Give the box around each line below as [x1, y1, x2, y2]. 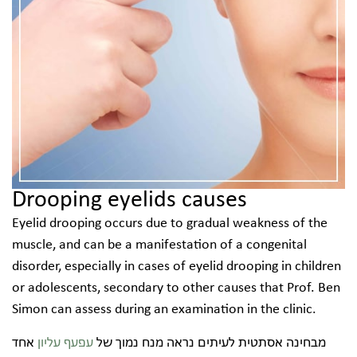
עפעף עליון [37, 335, 93, 351]
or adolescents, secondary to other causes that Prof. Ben [12, 280, 340, 296]
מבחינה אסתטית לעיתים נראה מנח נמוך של [93, 335, 326, 351]
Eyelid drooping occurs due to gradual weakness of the [12, 216, 328, 232]
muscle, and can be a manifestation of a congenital [12, 237, 307, 253]
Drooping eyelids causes [12, 188, 247, 214]
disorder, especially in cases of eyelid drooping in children [12, 259, 341, 275]
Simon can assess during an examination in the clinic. [12, 302, 316, 318]
